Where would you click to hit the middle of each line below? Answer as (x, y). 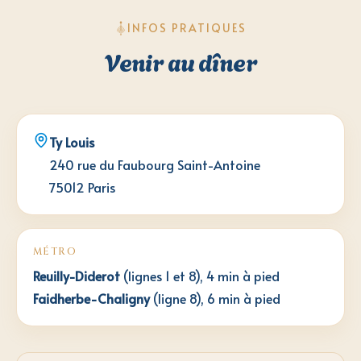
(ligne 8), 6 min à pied (215, 299)
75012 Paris (82, 187)
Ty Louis (72, 142)
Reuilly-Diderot (77, 276)
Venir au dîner (180, 61)
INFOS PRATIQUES (187, 27)
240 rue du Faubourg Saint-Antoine (155, 165)
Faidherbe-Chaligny (91, 299)
